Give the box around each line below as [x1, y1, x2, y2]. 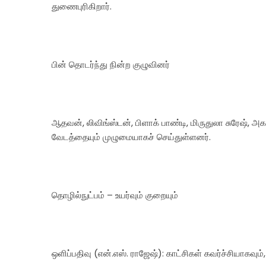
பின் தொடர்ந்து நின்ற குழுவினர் [52, 58, 170, 71]
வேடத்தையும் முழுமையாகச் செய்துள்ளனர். [52, 131, 211, 143]
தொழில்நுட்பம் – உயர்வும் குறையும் [52, 189, 178, 201]
